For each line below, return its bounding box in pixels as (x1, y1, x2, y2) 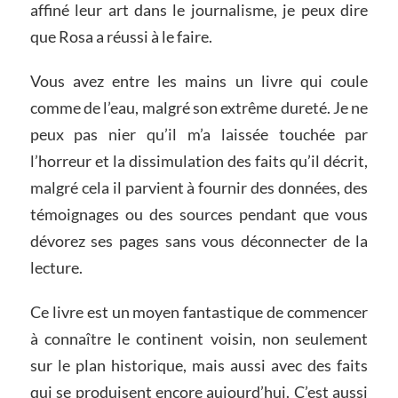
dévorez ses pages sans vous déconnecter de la (29, 231, 369, 251)
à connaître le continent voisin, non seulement (29, 328, 369, 348)
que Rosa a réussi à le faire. (29, 27, 212, 47)
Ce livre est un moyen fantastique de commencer (29, 301, 369, 322)
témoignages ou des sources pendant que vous (29, 204, 369, 225)
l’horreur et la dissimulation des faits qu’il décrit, (29, 151, 369, 171)
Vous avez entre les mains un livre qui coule (29, 71, 369, 92)
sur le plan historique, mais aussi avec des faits (29, 354, 369, 375)
